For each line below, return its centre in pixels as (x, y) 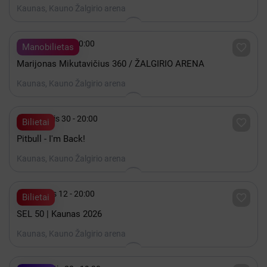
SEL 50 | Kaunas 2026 (59, 214)
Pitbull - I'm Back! (51, 139)
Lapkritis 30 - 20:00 (63, 119)
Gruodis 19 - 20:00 (61, 44)
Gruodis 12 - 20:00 (61, 194)
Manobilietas (48, 47)
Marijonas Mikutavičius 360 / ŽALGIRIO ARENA (111, 64)
